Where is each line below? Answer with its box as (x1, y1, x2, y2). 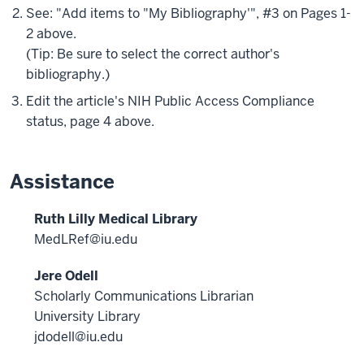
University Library (34, 308, 141, 326)
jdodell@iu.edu (34, 328, 123, 346)
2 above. (26, 25, 76, 43)
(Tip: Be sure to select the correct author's (26, 45, 279, 63)
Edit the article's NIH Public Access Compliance (26, 93, 314, 110)
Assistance (10, 169, 115, 195)
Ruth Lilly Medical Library (34, 210, 197, 228)
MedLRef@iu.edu (34, 231, 137, 249)
